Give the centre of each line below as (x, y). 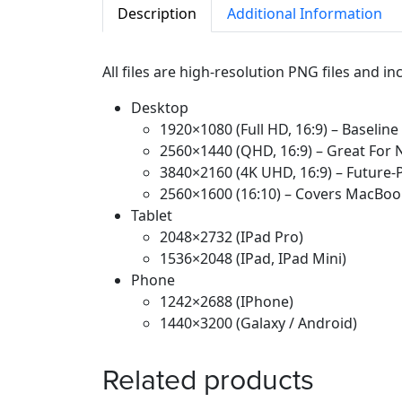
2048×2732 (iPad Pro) (232, 236)
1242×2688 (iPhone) (227, 301)
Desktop (160, 107)
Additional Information (305, 13)
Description (157, 13)
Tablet (152, 215)
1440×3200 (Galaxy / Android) (258, 323)
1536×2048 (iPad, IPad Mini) (253, 258)
